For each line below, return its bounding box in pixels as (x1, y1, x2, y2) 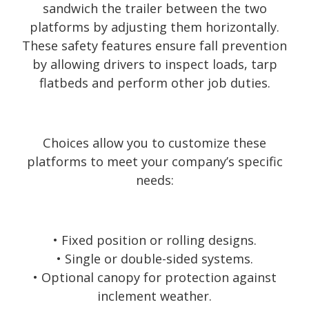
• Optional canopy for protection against (32, 269, 277, 286)
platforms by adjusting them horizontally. (30, 19, 279, 35)
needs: (135, 172, 174, 188)
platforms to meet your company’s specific (26, 153, 283, 170)
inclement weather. (97, 288, 212, 304)
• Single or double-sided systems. (56, 250, 253, 267)
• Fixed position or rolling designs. (52, 232, 257, 248)
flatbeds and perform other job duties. (39, 74, 270, 91)
